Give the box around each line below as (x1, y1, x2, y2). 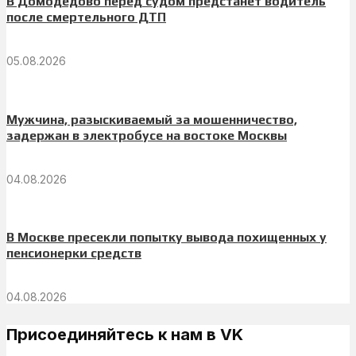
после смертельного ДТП (6, 10, 166, 25)
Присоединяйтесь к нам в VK (6, 325, 243, 345)
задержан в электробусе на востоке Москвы (6, 127, 287, 143)
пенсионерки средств (6, 246, 141, 261)
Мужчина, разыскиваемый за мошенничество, (6, 111, 297, 127)
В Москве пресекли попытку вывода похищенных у (6, 230, 327, 246)
